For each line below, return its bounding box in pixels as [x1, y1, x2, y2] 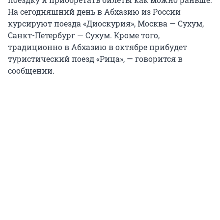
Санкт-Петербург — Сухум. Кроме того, [8, 30, 160, 41]
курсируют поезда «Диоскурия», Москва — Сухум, [8, 18, 204, 29]
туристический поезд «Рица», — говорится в [8, 54, 183, 64]
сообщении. [8, 65, 55, 76]
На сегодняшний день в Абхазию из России [8, 6, 181, 17]
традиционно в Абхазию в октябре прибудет [8, 42, 187, 53]
